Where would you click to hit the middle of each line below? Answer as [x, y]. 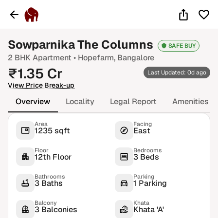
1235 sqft [52, 131]
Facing [143, 124]
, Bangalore [134, 58]
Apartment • [54, 58]
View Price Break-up [41, 85]
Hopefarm [96, 58]
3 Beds [146, 157]
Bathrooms [50, 177]
